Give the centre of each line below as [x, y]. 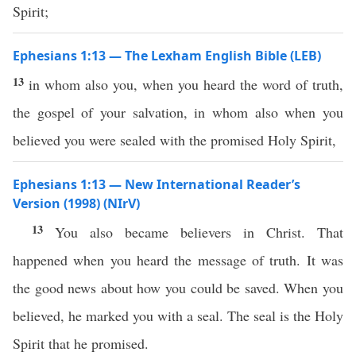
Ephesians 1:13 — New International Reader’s [157, 184]
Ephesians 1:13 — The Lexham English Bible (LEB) [167, 56]
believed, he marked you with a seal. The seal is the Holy [178, 315]
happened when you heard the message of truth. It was [178, 260]
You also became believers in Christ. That [199, 232]
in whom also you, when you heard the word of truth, [186, 84]
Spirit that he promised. [81, 343]
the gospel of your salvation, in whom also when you [178, 112]
